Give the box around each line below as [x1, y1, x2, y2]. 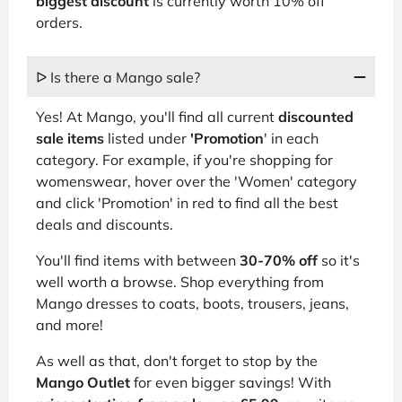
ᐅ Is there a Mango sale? [36, 67, 200, 86]
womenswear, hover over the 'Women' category [36, 171, 357, 190]
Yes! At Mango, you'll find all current [36, 107, 278, 126]
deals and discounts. [36, 214, 173, 233]
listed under [104, 128, 190, 147]
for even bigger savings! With [130, 372, 331, 391]
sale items [36, 128, 104, 147]
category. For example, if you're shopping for [36, 150, 333, 169]
